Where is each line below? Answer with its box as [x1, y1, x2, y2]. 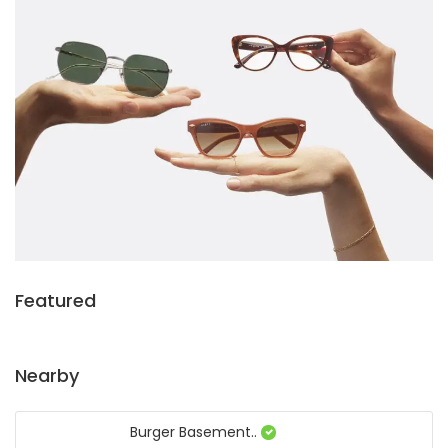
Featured [15, 288, 96, 314]
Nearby [15, 363, 79, 389]
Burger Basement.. [130, 422, 261, 443]
